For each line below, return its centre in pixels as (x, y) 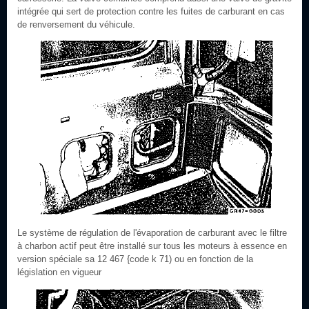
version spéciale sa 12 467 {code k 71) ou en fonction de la (135, 259)
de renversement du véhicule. (76, 24)
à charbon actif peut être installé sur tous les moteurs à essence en (152, 246)
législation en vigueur (59, 272)
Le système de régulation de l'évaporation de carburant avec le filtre (152, 233)
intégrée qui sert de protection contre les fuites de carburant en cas (151, 11)
